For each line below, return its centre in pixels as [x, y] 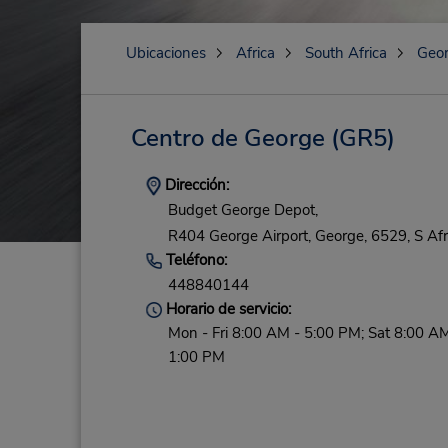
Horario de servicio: [226, 309]
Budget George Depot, [242, 210]
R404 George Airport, [239, 235]
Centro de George [227, 138]
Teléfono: [194, 259]
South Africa [345, 53]
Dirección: [194, 185]
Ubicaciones [165, 53]
